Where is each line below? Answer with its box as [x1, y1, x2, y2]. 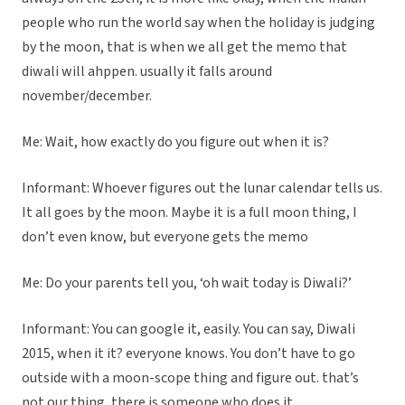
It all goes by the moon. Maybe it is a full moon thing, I [22, 202, 357, 223]
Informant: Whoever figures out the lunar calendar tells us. [22, 178, 382, 199]
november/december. [22, 86, 152, 107]
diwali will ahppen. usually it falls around [22, 61, 272, 82]
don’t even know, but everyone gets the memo [22, 227, 308, 248]
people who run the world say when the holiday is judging [22, 13, 375, 33]
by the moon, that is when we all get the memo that [22, 37, 347, 58]
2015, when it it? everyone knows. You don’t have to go [22, 344, 355, 364]
